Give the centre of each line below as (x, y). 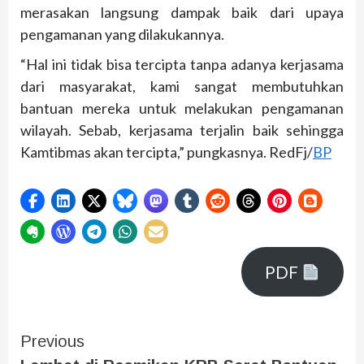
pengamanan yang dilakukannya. (122, 35)
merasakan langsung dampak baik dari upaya (182, 13)
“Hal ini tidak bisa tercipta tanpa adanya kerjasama (182, 65)
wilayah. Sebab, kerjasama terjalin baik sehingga (182, 130)
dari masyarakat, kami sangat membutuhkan (182, 87)
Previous (52, 342)
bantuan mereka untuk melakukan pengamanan (182, 108)
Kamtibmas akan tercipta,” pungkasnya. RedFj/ (167, 152)
